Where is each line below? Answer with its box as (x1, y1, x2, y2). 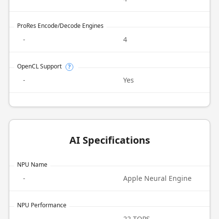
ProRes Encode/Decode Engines (17, 22, 104, 30)
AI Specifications (69, 133, 150, 147)
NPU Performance (17, 201, 66, 209)
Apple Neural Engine (123, 174, 192, 183)
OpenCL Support (17, 62, 62, 70)
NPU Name (17, 160, 47, 169)
